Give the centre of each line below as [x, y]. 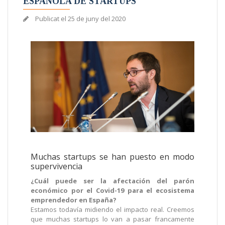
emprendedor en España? [74, 200]
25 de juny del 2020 [97, 19]
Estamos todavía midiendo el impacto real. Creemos [113, 210]
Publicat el [51, 19]
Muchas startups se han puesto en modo [113, 157]
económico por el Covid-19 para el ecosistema [113, 191]
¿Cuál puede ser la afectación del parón [113, 181]
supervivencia [57, 166]
